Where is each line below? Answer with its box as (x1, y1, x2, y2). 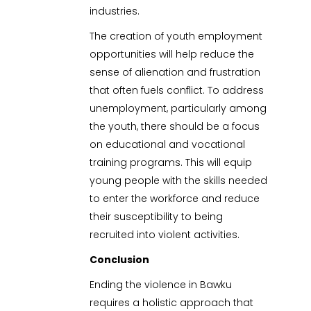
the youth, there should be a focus (90, 119, 260, 134)
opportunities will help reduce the (90, 47, 255, 62)
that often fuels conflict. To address (90, 83, 264, 98)
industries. (90, 4, 140, 19)
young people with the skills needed (90, 174, 268, 188)
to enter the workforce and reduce (90, 192, 260, 206)
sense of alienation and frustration (90, 65, 261, 80)
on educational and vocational (90, 137, 246, 152)
